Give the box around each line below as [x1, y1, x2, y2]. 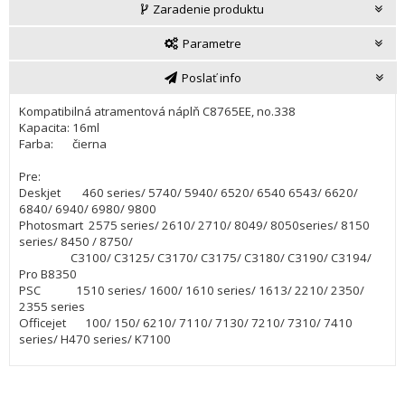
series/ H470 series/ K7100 [19, 331, 171, 348]
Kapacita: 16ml [19, 119, 99, 137]
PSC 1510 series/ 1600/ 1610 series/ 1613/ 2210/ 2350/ [19, 282, 364, 299]
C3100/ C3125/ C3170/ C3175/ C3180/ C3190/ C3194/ [19, 250, 372, 267]
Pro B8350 [19, 266, 77, 283]
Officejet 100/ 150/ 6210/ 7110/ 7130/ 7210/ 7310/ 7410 [19, 315, 353, 332]
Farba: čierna [19, 136, 107, 153]
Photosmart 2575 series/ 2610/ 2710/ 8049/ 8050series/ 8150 [19, 217, 370, 234]
